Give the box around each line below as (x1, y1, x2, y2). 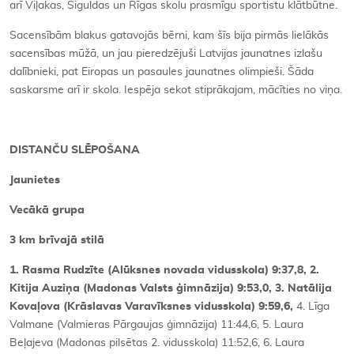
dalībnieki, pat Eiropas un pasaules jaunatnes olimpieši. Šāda (9, 66, 314, 77)
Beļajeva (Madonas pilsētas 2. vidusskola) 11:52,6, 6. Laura (9, 337, 304, 348)
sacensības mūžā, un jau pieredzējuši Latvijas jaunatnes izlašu (9, 47, 322, 59)
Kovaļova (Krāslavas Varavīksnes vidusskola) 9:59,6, (9, 300, 296, 312)
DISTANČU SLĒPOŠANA (9, 144, 140, 156)
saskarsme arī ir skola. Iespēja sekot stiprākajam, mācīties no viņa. (9, 84, 342, 96)
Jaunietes (9, 174, 60, 186)
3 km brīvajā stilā (9, 234, 104, 246)
